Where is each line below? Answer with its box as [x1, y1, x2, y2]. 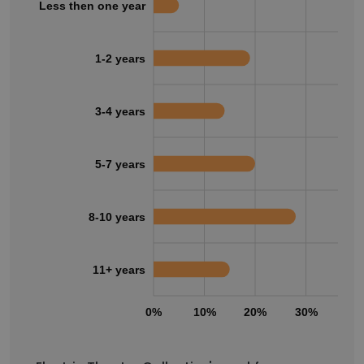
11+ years [93, 262, 145, 276]
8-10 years [89, 210, 145, 223]
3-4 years [95, 104, 145, 118]
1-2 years [95, 51, 145, 65]
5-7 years [95, 157, 145, 171]
